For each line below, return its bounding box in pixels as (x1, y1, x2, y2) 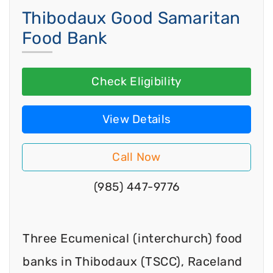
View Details (102, 112, 171, 127)
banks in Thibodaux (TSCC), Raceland (23, 253, 243, 269)
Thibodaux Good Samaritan (22, 8, 241, 29)
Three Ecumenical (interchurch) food (23, 230, 243, 246)
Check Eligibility (91, 74, 182, 89)
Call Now (112, 150, 161, 165)
